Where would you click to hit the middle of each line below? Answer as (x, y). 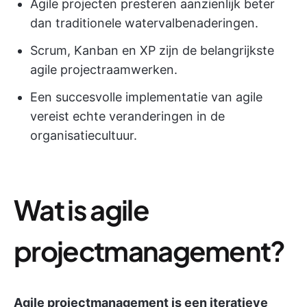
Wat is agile (81, 209)
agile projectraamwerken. (104, 70)
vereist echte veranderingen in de (127, 116)
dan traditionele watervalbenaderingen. (144, 23)
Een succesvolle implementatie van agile (146, 97)
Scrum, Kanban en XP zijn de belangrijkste (152, 50)
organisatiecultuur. (84, 135)
